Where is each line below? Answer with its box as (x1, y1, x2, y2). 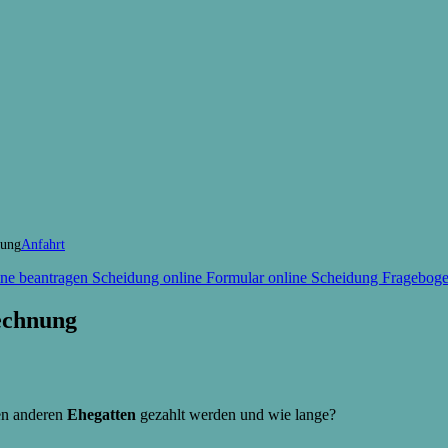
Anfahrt (21, 235, 65, 252)
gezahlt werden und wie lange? (140, 405, 336, 423)
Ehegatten (67, 405, 140, 423)
